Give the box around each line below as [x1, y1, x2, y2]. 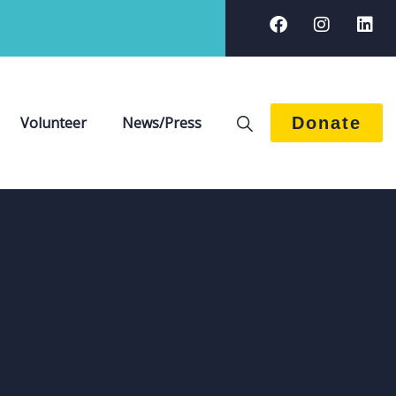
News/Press [121, 113, 202, 133]
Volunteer [19, 113, 87, 133]
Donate [291, 113, 362, 133]
